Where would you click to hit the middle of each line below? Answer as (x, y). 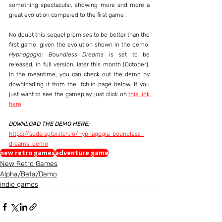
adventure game (82, 153)
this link (139, 94)
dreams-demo (28, 144)
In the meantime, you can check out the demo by (79, 74)
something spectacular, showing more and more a (79, 5)
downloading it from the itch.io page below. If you (79, 84)
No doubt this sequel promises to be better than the (79, 35)
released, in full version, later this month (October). (79, 64)
